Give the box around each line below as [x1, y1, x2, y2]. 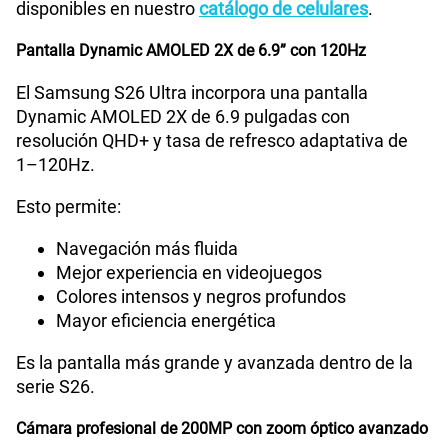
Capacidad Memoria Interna [56, 145, 229, 162]
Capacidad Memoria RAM [56, 222, 214, 239]
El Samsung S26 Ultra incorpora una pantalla [16, 82, 368, 104]
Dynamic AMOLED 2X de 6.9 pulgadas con [16, 106, 350, 128]
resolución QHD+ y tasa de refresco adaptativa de [16, 130, 408, 152]
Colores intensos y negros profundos [56, 286, 346, 308]
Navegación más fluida [56, 238, 238, 260]
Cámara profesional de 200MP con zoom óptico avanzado [16, 419, 428, 439]
